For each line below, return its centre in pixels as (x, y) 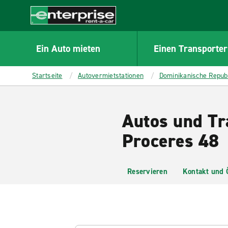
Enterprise (49, 30)
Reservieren (147, 172)
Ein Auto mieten (68, 48)
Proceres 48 (171, 141)
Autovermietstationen (111, 76)
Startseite (47, 76)
